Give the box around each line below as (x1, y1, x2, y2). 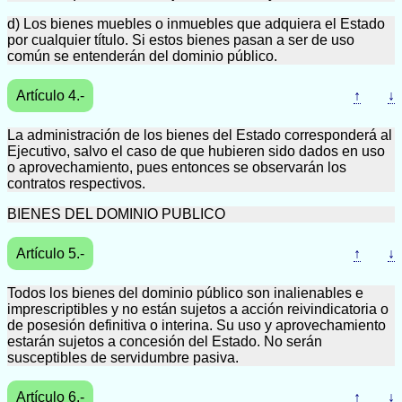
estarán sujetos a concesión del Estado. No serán (7, 334, 322, 349)
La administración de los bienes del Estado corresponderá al (7, 127, 392, 143)
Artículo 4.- (16, 88, 84, 103)
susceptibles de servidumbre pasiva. (7, 350, 239, 365)
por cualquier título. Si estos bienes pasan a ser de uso (7, 32, 354, 48)
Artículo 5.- (16, 246, 84, 261)
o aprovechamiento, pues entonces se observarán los (7, 160, 346, 175)
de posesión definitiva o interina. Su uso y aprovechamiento (7, 318, 386, 333)
